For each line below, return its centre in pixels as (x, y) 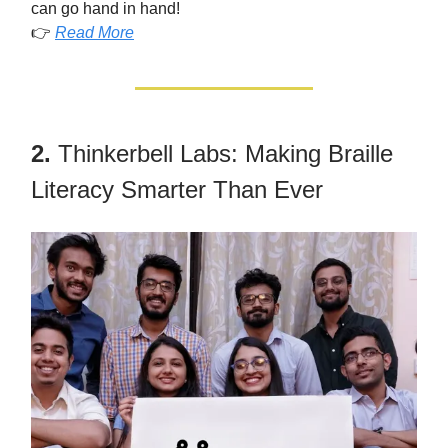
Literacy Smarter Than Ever (177, 189)
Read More (94, 32)
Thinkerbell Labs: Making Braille (225, 153)
